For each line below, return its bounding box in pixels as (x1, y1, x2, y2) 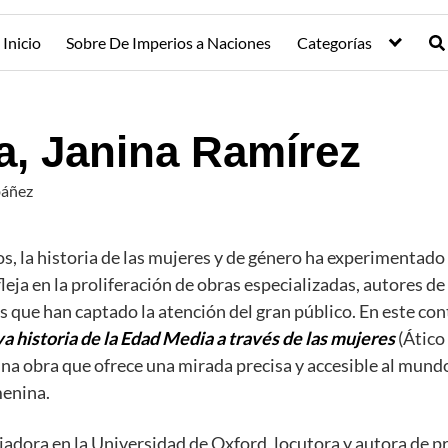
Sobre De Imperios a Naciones (66, 32, 272, 52)
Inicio (2, 32, 41, 52)
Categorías (296, 32, 372, 52)
